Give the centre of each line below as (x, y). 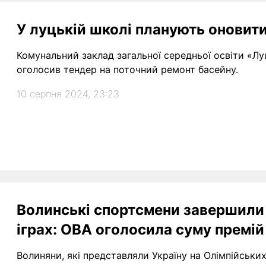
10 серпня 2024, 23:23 (68, 94)
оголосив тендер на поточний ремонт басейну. (127, 69)
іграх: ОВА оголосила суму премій (140, 229)
